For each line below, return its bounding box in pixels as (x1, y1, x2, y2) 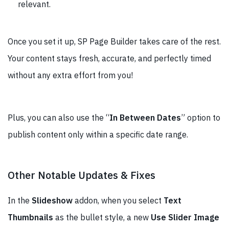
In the (8, 195, 32, 205)
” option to (181, 112, 220, 123)
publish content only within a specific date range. (8, 129, 188, 140)
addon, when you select (73, 195, 164, 205)
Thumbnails (8, 212, 53, 222)
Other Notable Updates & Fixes (8, 168, 155, 182)
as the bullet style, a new (53, 212, 151, 222)
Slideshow (32, 195, 73, 205)
